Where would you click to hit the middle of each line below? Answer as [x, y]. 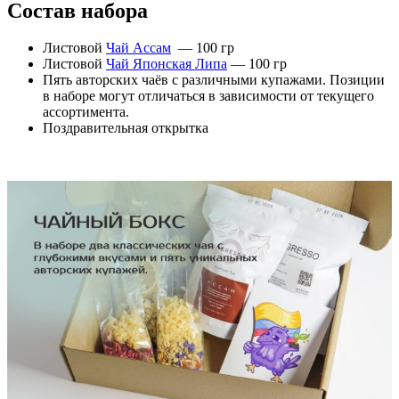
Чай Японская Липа [167, 64]
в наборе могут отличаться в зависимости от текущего [208, 96]
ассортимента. [86, 112]
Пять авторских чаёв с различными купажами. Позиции [214, 80]
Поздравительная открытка [126, 128]
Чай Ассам [138, 48]
